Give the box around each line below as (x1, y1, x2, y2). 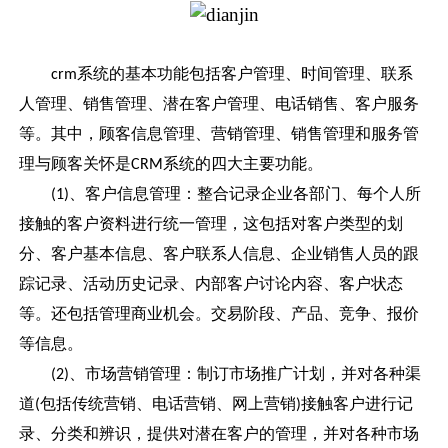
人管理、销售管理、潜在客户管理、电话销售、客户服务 (19, 95, 420, 113)
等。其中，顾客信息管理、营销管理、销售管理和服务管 (19, 125, 420, 143)
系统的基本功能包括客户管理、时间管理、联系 (77, 65, 414, 83)
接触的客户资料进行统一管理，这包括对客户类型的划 (19, 215, 404, 233)
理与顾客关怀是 (19, 155, 132, 173)
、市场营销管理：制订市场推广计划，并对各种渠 (69, 365, 422, 383)
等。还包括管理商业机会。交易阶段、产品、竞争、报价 (19, 305, 420, 323)
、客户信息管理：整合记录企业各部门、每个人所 (69, 185, 422, 203)
